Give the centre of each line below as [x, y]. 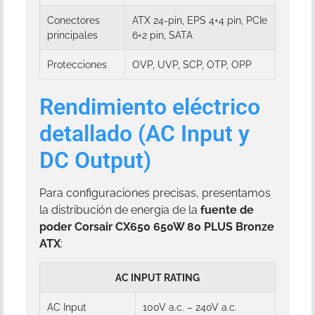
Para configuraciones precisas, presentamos [155, 193]
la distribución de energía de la [120, 210]
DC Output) [95, 160]
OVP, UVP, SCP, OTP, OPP [192, 64]
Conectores [73, 20]
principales [72, 34]
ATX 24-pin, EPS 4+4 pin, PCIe [200, 20]
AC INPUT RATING [157, 278]
